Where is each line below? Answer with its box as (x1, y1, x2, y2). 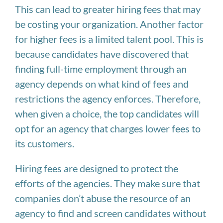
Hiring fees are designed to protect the (15, 162, 178, 174)
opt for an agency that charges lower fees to (15, 122, 201, 134)
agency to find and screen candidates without (15, 207, 206, 219)
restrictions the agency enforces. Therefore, (15, 92, 201, 105)
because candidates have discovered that (15, 47, 189, 60)
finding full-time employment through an (15, 62, 187, 75)
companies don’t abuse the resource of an (15, 192, 191, 204)
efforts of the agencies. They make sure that (15, 177, 200, 189)
